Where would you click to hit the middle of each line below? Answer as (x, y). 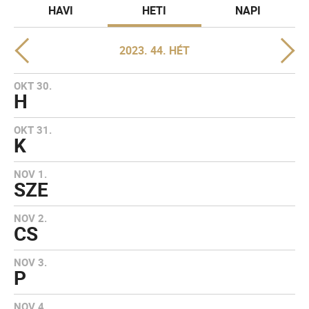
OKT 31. (33, 130)
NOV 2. (30, 218)
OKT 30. (33, 86)
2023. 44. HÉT (154, 50)
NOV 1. (30, 174)
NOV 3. (30, 262)
